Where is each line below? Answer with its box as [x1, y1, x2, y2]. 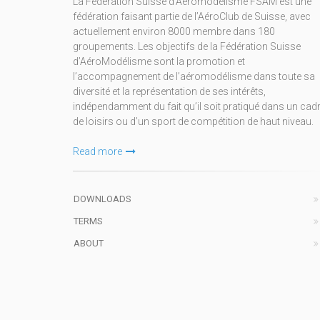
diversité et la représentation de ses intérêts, [73, 86, 266, 98]
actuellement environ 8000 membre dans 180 [73, 26, 275, 38]
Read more [73, 146, 122, 158]
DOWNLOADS [74, 194, 131, 205]
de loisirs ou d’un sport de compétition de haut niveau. [73, 116, 314, 128]
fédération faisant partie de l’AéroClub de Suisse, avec [73, 11, 311, 23]
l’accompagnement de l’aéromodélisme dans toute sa [73, 71, 315, 83]
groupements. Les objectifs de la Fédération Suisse [73, 41, 301, 53]
